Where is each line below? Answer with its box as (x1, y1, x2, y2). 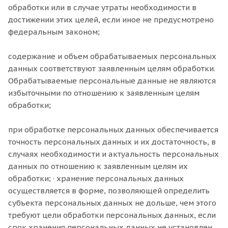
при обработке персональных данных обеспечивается (8, 125, 218, 134)
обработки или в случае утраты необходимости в (8, 3, 196, 12)
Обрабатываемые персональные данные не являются (8, 76, 216, 85)
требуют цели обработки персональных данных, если (8, 210, 216, 220)
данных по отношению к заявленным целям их (8, 161, 188, 171)
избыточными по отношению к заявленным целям (8, 88, 199, 98)
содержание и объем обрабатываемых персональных (8, 51, 216, 61)
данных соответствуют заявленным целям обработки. (8, 64, 215, 73)
